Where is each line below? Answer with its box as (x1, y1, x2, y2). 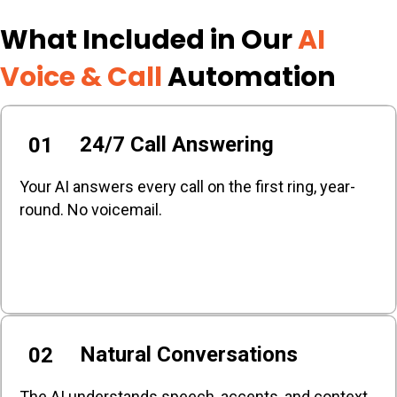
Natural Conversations (80, 342, 298, 368)
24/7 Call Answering (80, 132, 274, 158)
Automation (167, 58, 336, 96)
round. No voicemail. (19, 199, 162, 219)
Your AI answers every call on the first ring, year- (19, 176, 355, 196)
